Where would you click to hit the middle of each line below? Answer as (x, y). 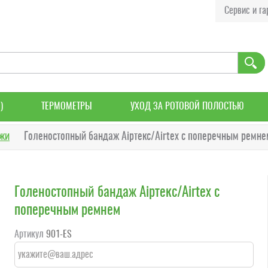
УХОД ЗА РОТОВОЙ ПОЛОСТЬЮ (188, 106)
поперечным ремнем (67, 211)
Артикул (29, 235)
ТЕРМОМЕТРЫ (66, 106)
